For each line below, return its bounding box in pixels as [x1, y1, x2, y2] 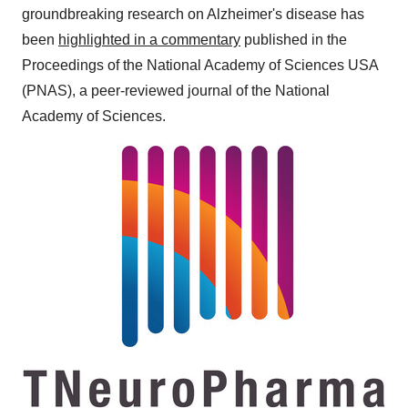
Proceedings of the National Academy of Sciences [22, 57, 348, 73]
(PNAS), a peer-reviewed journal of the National [22, 83, 330, 98]
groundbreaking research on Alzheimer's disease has [22, 6, 364, 22]
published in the [240, 32, 347, 47]
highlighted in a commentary [58, 32, 240, 47]
